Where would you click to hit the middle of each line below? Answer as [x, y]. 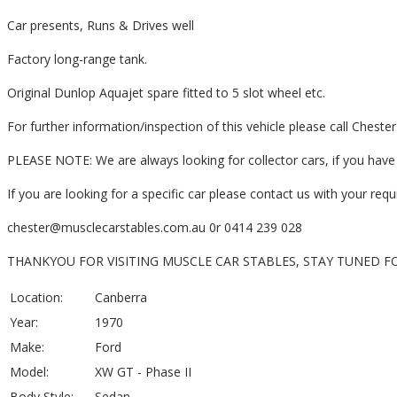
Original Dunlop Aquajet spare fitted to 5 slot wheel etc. [166, 93]
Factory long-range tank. [77, 59]
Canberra [121, 298]
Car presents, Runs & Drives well [101, 26]
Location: [36, 298]
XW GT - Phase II [143, 372]
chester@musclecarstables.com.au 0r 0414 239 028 [155, 228]
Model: [29, 372]
